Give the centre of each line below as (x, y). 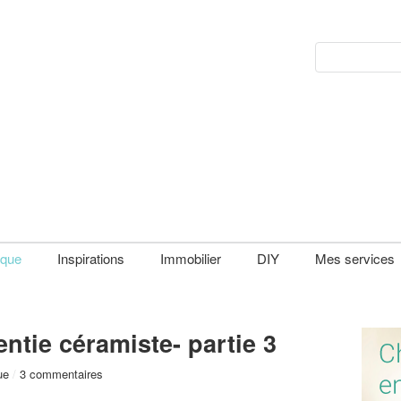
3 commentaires (61, 374)
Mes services (355, 258)
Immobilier (191, 258)
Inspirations (91, 258)
